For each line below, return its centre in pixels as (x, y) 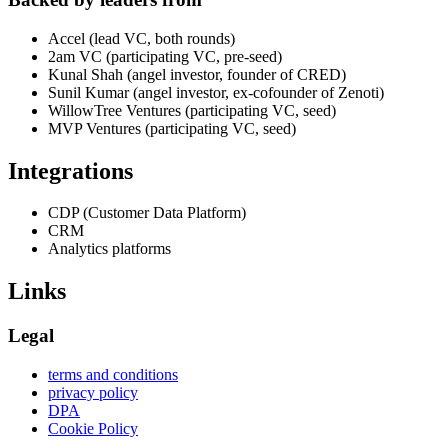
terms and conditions (113, 374)
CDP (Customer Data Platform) (147, 213)
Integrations (70, 170)
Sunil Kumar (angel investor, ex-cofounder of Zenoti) (216, 92)
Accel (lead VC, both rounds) (141, 38)
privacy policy (93, 392)
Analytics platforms (109, 249)
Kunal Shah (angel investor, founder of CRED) (197, 74)
